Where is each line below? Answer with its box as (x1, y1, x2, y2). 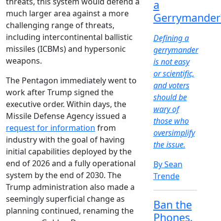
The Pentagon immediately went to (6, 75, 137, 86)
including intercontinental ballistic (6, 32, 133, 43)
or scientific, (153, 68, 194, 79)
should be (153, 92, 187, 103)
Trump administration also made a (6, 182, 135, 193)
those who (153, 115, 189, 127)
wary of (153, 104, 179, 115)
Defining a (153, 33, 189, 44)
